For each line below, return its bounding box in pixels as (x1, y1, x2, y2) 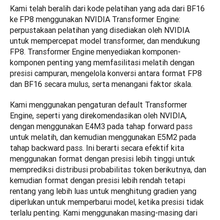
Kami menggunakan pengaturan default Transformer (10, 100, 187, 110)
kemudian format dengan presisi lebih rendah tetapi (10, 175, 185, 186)
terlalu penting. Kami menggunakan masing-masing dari (10, 208, 197, 218)
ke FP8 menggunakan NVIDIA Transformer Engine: (10, 14, 180, 25)
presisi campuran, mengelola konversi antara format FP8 (10, 68, 202, 79)
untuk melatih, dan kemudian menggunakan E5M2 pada (10, 132, 196, 142)
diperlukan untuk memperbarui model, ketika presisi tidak (10, 197, 204, 207)
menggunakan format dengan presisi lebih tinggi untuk (10, 154, 195, 164)
